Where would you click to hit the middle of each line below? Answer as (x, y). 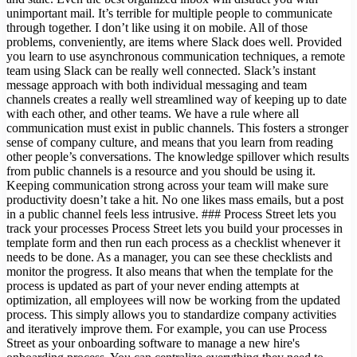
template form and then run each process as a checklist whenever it (173, 242)
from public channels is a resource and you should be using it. (161, 171)
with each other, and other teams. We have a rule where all (153, 113)
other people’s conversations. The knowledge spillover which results (178, 156)
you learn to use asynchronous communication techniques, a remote (176, 56)
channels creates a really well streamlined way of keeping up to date (177, 99)
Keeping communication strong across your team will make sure (167, 185)
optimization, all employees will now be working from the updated (173, 300)
